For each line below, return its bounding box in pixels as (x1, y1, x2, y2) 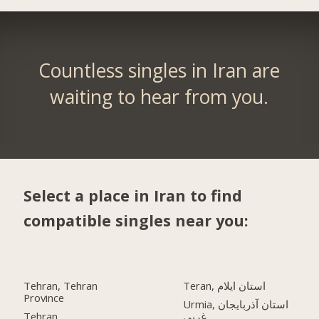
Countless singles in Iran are (38, 58, 281, 84)
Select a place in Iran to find (23, 184, 243, 206)
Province (23, 291, 65, 305)
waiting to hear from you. (50, 84, 269, 110)
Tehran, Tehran (23, 278, 98, 293)
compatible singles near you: (23, 209, 249, 231)
